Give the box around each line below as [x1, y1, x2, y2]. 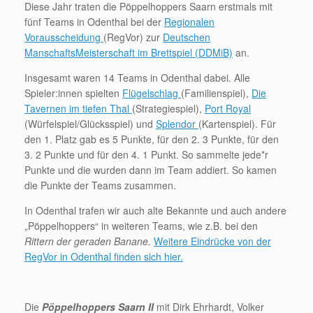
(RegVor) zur [103, 30, 163, 45]
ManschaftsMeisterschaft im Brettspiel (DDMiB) [24, 45, 233, 60]
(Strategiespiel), [132, 101, 205, 116]
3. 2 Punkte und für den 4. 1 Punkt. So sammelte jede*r [24, 147, 268, 162]
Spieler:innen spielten [24, 86, 122, 101]
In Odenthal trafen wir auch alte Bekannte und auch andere [24, 203, 286, 218]
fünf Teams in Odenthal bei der [24, 15, 164, 29]
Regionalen [164, 15, 214, 29]
